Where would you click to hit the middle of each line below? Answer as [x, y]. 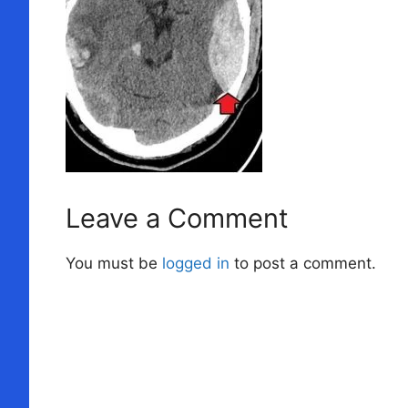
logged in [196, 263]
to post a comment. [303, 263]
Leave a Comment [177, 218]
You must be [114, 263]
